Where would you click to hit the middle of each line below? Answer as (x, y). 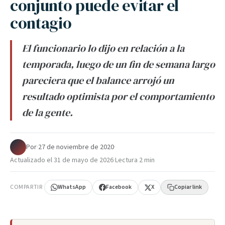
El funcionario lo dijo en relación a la (103, 48)
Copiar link (188, 187)
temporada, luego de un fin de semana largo (119, 64)
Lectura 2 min (135, 160)
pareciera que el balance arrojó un (98, 80)
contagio (41, 23)
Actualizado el (32, 160)
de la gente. (47, 113)
